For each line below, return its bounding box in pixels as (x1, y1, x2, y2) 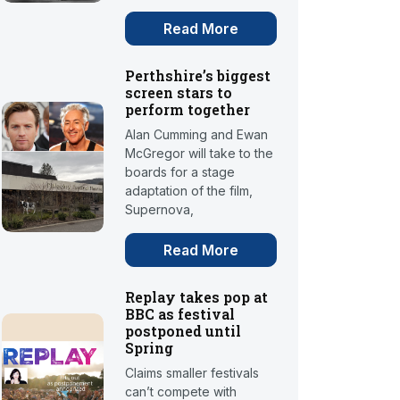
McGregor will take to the (125, 146, 274, 162)
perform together (125, 100, 251, 120)
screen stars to (125, 83, 233, 103)
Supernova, (125, 202, 195, 218)
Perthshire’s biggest (125, 66, 271, 86)
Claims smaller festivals (125, 365, 260, 381)
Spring (125, 338, 174, 358)
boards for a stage (125, 164, 236, 180)
